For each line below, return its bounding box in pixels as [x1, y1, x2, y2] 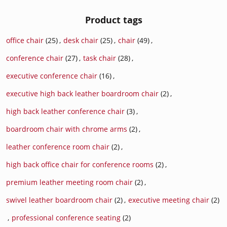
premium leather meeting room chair [6, 177, 133, 187]
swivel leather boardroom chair [6, 195, 112, 205]
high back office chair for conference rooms [6, 160, 154, 170]
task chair [83, 53, 116, 63]
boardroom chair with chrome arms [6, 124, 127, 134]
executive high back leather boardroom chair [6, 89, 159, 99]
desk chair [63, 35, 98, 46]
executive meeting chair [128, 195, 209, 205]
